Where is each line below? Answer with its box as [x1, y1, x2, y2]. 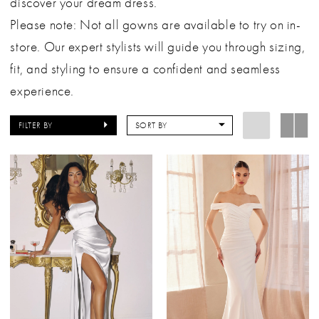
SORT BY [135, 119, 167, 131]
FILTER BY [19, 119, 53, 131]
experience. [10, 82, 74, 100]
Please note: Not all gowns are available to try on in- [10, 16, 301, 34]
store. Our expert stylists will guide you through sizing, [10, 38, 305, 56]
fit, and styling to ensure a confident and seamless [10, 60, 281, 78]
